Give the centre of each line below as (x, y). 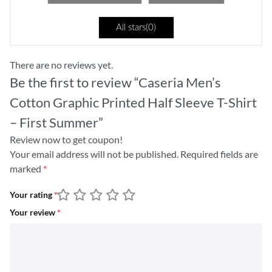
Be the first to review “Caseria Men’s (115, 82)
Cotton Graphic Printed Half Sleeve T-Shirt (133, 102)
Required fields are (219, 154)
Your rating (32, 195)
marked (26, 168)
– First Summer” (56, 122)
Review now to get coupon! (66, 139)
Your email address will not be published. (94, 154)
